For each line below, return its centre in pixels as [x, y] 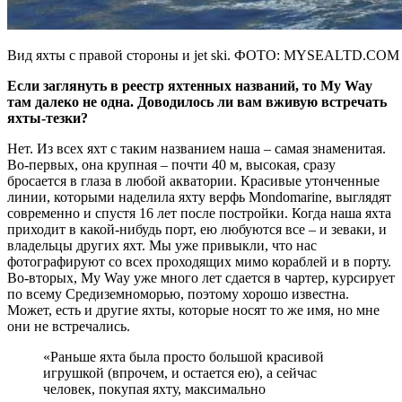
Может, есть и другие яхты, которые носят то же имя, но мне [193, 310]
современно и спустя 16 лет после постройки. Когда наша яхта [199, 213]
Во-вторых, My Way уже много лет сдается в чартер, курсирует [201, 277]
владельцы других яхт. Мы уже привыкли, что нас [162, 245]
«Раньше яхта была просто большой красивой [184, 356]
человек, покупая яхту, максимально [154, 389]
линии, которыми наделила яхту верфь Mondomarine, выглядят [199, 197]
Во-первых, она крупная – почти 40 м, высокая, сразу [171, 164]
